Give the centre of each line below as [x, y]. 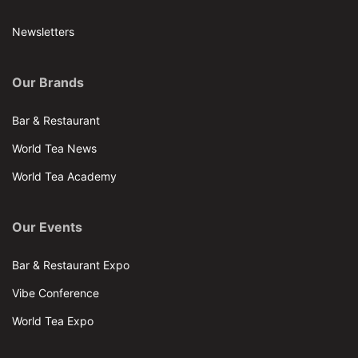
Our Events [47, 227]
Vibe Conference [56, 292]
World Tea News [54, 148]
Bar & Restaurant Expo [71, 265]
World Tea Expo [53, 320]
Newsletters [43, 31]
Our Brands [48, 82]
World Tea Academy [64, 176]
